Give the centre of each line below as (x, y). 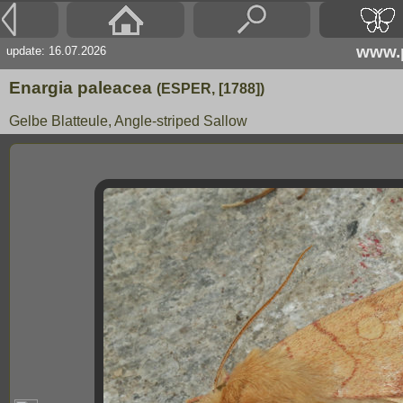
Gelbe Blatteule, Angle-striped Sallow (128, 121)
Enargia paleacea (83, 88)
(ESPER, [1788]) (210, 89)
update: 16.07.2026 (56, 51)
